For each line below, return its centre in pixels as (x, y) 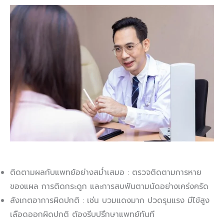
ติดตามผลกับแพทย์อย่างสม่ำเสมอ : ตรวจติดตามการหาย (106, 172)
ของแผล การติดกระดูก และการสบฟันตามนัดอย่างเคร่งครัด (109, 186)
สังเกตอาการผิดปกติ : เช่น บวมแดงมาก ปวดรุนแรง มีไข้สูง (110, 200)
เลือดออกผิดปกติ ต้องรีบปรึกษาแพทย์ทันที (82, 214)
